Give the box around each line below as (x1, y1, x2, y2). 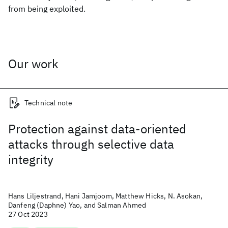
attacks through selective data (8, 136, 174, 152)
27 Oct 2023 (8, 210, 48, 219)
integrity (8, 151, 53, 167)
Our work (8, 55, 59, 72)
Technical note (24, 98, 73, 107)
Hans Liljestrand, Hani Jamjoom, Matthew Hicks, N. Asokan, (8, 191, 203, 201)
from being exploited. (8, 4, 85, 14)
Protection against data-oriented (8, 121, 186, 137)
